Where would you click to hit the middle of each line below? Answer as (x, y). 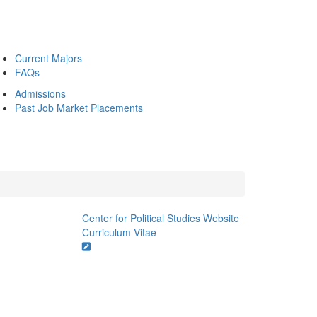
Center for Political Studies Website (160, 218)
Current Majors (48, 58)
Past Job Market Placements (79, 108)
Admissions (40, 93)
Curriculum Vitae (119, 232)
